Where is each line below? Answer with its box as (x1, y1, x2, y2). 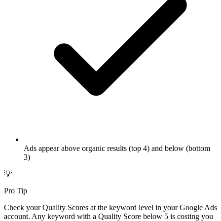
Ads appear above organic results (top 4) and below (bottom (24, 144, 210, 153)
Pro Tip (4, 186, 27, 195)
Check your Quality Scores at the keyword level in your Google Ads (4, 203, 217, 212)
